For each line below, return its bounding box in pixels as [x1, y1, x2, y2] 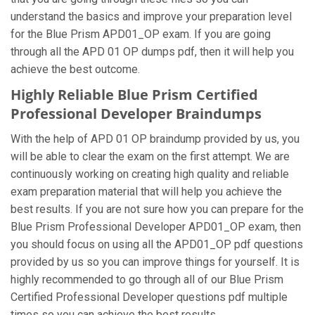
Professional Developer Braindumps [11, 104, 262, 123]
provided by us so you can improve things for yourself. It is [11, 255, 300, 269]
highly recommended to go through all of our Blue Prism [11, 273, 283, 286]
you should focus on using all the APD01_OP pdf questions [11, 238, 303, 251]
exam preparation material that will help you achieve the [11, 185, 282, 198]
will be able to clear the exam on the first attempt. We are [11, 150, 290, 163]
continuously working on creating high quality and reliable [11, 167, 289, 181]
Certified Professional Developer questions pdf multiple [11, 290, 288, 304]
